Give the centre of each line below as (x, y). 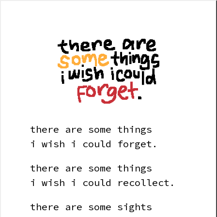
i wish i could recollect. (103, 183)
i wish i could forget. (94, 144)
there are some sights (91, 207)
